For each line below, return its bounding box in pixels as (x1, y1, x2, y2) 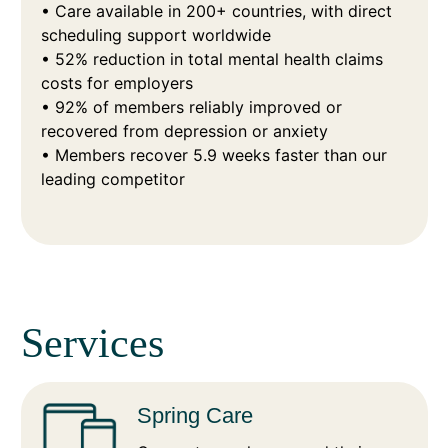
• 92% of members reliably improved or (40, 97, 342, 118)
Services (20, 320, 164, 367)
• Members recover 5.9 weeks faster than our (40, 145, 387, 166)
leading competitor (40, 169, 195, 190)
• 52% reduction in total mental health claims (40, 49, 383, 70)
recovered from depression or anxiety (40, 121, 338, 142)
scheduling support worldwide (40, 25, 281, 46)
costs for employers (40, 73, 203, 94)
